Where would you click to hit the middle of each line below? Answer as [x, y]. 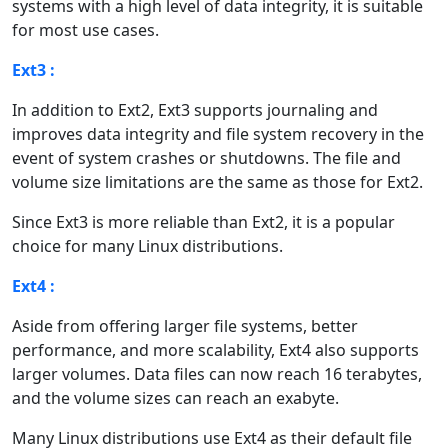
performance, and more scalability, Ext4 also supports [215, 349]
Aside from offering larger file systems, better [185, 325]
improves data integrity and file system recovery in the [218, 133]
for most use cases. [85, 29]
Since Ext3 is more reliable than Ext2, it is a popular [203, 221]
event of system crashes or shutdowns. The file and [206, 157]
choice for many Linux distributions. [147, 245]
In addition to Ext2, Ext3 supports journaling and [195, 109]
